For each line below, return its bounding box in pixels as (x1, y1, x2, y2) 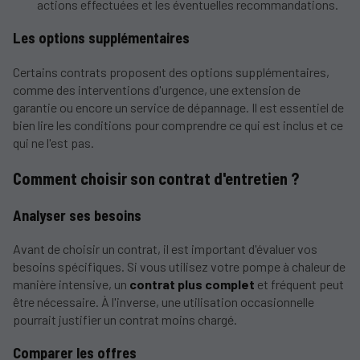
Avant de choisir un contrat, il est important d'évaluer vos (13, 240, 317, 256)
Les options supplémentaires (13, 29, 190, 47)
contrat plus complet (129, 276, 255, 292)
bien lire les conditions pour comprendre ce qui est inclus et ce (13, 117, 343, 133)
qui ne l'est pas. (13, 134, 94, 150)
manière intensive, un (13, 276, 129, 292)
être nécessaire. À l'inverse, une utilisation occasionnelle (13, 293, 314, 309)
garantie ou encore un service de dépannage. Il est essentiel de (13, 99, 344, 115)
